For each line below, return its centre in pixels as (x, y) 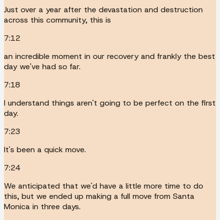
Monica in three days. (42, 206)
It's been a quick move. (45, 149)
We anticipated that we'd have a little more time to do (104, 186)
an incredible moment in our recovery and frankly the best (110, 56)
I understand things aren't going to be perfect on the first (110, 103)
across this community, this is (57, 20)
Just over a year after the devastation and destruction (103, 9)
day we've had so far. (42, 66)
